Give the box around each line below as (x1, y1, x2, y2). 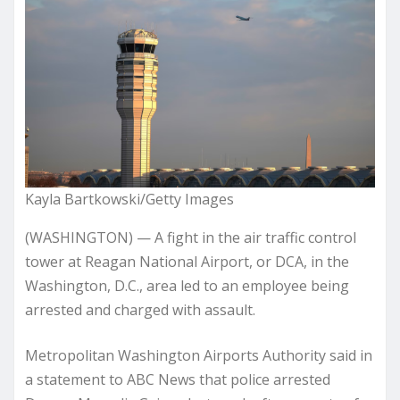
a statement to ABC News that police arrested (25, 369, 330, 389)
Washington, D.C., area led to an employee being (25, 275, 349, 296)
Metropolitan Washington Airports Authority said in (25, 345, 372, 365)
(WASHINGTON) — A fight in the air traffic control (25, 227, 356, 247)
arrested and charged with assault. (25, 299, 255, 320)
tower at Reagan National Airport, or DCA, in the (25, 251, 349, 271)
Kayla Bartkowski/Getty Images (25, 188, 234, 209)
